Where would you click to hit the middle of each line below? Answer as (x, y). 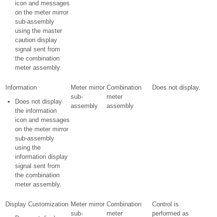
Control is (165, 204)
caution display (36, 40)
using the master (39, 31)
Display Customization (37, 204)
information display (41, 157)
